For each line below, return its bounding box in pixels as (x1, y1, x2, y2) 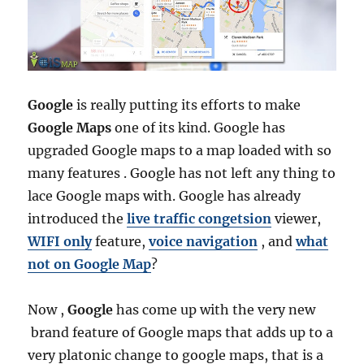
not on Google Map (28, 256, 152, 273)
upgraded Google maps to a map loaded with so (28, 142, 332, 159)
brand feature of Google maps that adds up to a (28, 324, 334, 341)
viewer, (271, 210, 322, 227)
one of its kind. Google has (111, 119, 286, 136)
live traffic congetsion (127, 210, 272, 227)
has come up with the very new (113, 301, 316, 318)
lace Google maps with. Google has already (28, 188, 301, 205)
